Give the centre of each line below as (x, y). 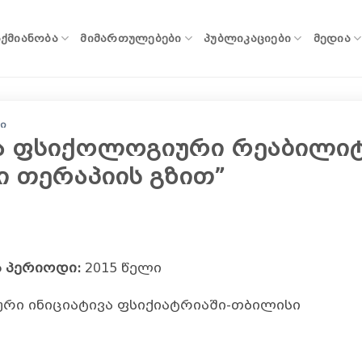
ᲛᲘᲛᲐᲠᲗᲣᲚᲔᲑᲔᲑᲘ (131, 38)
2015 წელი (121, 267)
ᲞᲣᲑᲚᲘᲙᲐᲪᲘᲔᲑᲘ (248, 38)
